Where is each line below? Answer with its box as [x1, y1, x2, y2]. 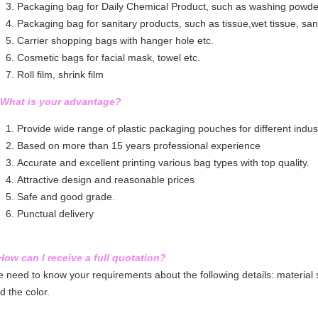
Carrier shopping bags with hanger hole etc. [17, 35, 214, 46]
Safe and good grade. [17, 191, 115, 202]
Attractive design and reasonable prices [17, 174, 194, 185]
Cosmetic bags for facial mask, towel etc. [17, 52, 203, 63]
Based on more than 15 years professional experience [17, 140, 263, 151]
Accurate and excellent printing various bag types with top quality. [17, 157, 309, 168]
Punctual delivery [17, 208, 94, 219]
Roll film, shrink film [17, 69, 104, 80]
